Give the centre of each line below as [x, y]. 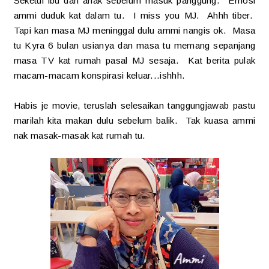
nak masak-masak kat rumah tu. [80, 135]
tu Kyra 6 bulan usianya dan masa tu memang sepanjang [134, 45]
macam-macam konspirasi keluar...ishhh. [102, 75]
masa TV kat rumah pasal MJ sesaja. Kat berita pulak [134, 60]
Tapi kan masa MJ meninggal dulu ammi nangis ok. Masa [134, 30]
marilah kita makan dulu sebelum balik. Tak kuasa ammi [134, 120]
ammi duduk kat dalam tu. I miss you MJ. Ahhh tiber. [134, 15]
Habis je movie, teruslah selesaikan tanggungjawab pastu [134, 105]
